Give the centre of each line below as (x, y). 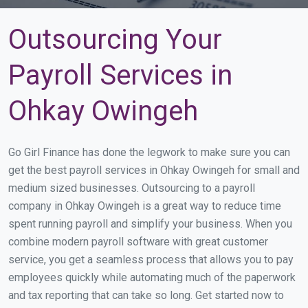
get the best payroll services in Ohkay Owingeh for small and (154, 170)
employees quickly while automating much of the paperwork (152, 277)
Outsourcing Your (115, 40)
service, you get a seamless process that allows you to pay (151, 260)
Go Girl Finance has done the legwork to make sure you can (149, 152)
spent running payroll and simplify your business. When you (150, 224)
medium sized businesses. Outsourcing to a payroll (132, 188)
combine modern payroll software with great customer (138, 242)
